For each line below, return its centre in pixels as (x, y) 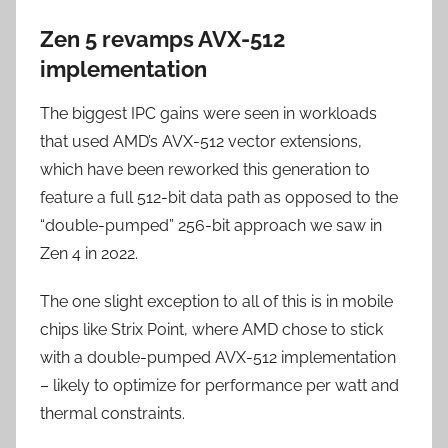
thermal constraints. (112, 413)
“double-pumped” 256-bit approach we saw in (211, 225)
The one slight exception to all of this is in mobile (216, 301)
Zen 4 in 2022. (89, 253)
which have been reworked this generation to (205, 169)
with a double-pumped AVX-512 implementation (218, 357)
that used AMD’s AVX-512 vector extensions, (201, 141)
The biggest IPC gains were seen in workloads (208, 113)
